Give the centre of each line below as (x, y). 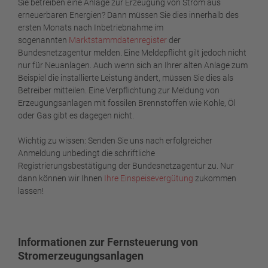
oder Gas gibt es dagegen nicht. (76, 116)
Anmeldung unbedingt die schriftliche (86, 153)
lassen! (31, 191)
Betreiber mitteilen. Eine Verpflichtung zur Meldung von (119, 91)
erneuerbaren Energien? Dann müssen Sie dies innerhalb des (128, 15)
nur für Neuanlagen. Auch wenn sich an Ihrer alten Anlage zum (133, 66)
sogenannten (43, 40)
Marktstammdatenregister (118, 40)
